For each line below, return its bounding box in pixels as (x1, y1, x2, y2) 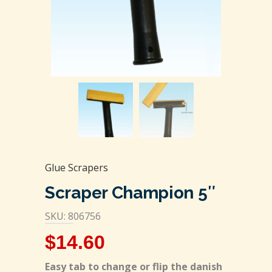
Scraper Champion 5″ (45, 182, 216, 203)
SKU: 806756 (45, 209, 101, 223)
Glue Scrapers (45, 160, 108, 174)
